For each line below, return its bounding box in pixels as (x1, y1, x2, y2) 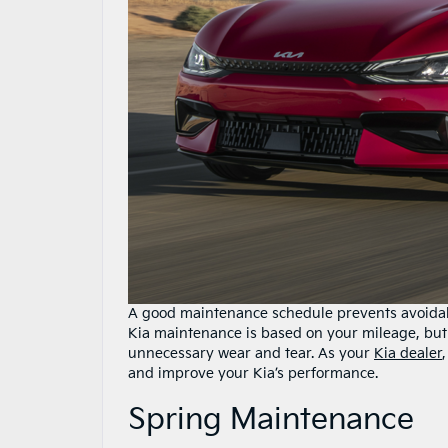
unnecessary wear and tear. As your (128, 345, 374, 362)
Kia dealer (374, 345, 442, 362)
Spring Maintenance (128, 402, 414, 438)
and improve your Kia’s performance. (128, 365, 378, 382)
